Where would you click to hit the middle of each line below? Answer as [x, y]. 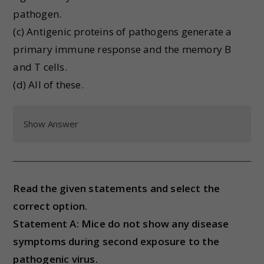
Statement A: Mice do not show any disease [121, 224]
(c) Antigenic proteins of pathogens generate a [123, 32]
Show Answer [51, 124]
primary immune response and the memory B [122, 49]
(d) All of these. [48, 85]
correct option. [50, 206]
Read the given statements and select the [117, 188]
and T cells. [40, 67]
